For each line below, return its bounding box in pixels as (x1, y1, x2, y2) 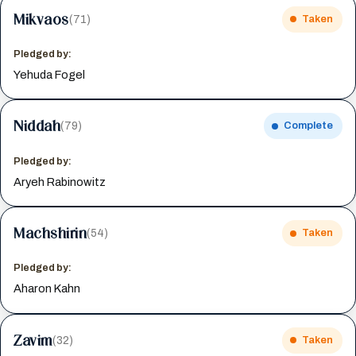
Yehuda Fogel (14, 68, 86, 81)
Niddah (14, 117, 61, 135)
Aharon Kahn (14, 282, 81, 296)
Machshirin (14, 224, 87, 242)
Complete (283, 120, 333, 132)
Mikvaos (14, 10, 69, 28)
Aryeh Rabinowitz (14, 175, 106, 188)
